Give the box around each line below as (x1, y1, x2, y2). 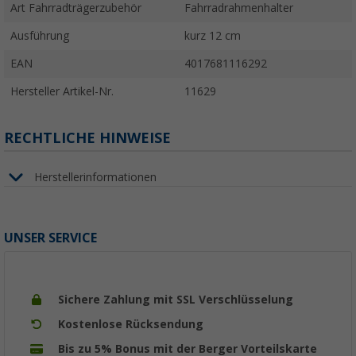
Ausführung (10, 29, 69, 43)
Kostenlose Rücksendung (58, 318, 203, 331)
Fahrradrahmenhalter (184, 2, 293, 15)
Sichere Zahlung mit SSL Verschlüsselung (58, 293, 293, 307)
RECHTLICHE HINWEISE (4, 130, 171, 147)
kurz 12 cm (184, 29, 241, 43)
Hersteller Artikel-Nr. (10, 85, 114, 99)
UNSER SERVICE (4, 230, 97, 246)
